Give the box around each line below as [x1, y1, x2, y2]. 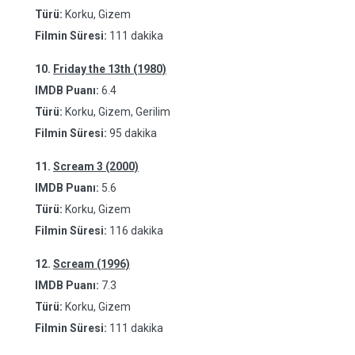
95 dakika [109, 127, 157, 139]
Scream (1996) [53, 258, 130, 270]
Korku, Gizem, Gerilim [63, 105, 170, 118]
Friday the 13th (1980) [53, 63, 166, 75]
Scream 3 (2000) [53, 160, 139, 173]
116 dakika [109, 224, 163, 237]
